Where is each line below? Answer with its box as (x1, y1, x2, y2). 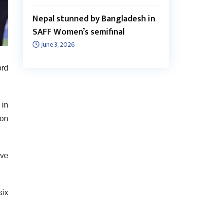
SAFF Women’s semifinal (33, 25, 125, 40)
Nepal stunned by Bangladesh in (33, 12, 156, 27)
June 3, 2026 (39, 39, 75, 51)
